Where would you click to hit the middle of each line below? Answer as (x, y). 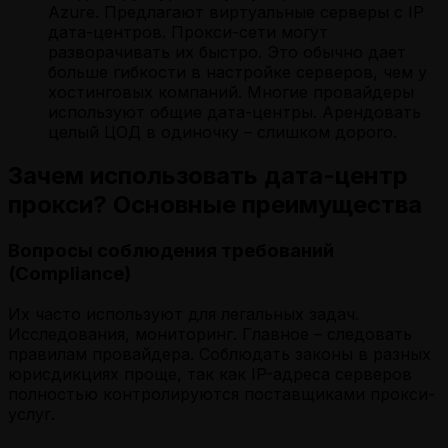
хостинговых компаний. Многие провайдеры (231, 91)
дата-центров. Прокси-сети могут (188, 31)
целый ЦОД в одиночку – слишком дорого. (222, 131)
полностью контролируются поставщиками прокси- (221, 394)
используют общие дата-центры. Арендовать (234, 111)
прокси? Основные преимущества (215, 205)
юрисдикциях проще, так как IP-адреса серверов (210, 374)
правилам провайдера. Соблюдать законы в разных (219, 354)
